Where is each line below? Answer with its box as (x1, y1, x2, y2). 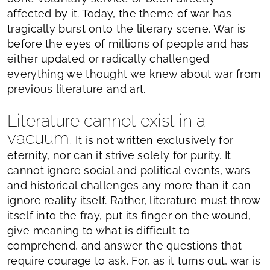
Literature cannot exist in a (7, 110, 206, 131)
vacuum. (7, 128, 72, 148)
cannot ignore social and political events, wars (7, 163, 251, 177)
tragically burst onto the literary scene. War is (7, 22, 246, 35)
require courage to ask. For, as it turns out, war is (7, 254, 261, 267)
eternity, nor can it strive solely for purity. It (7, 148, 231, 162)
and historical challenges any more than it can (7, 178, 251, 192)
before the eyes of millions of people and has (7, 37, 249, 50)
